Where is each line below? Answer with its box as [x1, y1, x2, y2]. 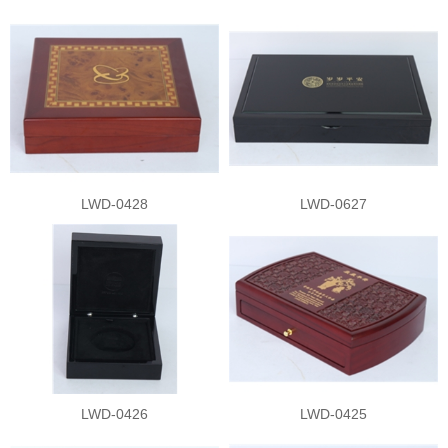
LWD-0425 [300, 405, 367, 422]
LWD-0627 [300, 195, 367, 212]
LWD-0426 [81, 405, 148, 422]
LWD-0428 [81, 195, 148, 212]
